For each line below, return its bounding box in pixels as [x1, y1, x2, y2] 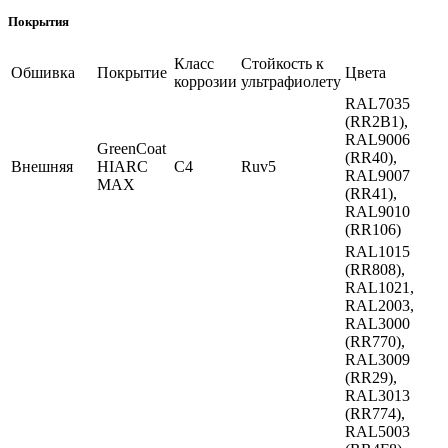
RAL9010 [345, 203, 410, 221]
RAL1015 [345, 243, 410, 261]
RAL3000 [345, 315, 410, 333]
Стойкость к [241, 55, 324, 73]
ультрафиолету [241, 73, 341, 91]
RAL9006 [345, 131, 410, 149]
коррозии [174, 73, 237, 91]
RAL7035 [345, 95, 410, 113]
